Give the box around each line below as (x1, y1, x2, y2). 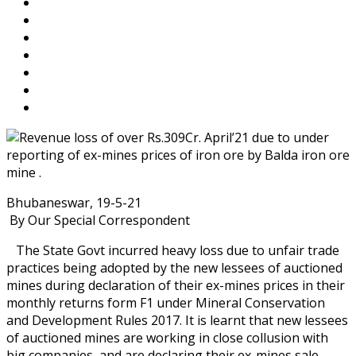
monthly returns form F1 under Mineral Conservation (6, 293, 325, 311)
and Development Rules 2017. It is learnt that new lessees (6, 311, 348, 329)
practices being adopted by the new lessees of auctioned (6, 258, 342, 277)
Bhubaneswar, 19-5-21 (6, 193, 141, 211)
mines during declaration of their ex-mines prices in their (6, 276, 345, 294)
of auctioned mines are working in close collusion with (6, 328, 328, 346)
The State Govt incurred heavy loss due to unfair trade (6, 241, 339, 259)
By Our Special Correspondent (6, 211, 193, 229)
